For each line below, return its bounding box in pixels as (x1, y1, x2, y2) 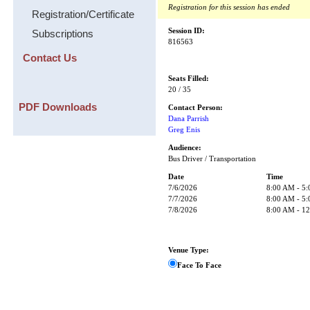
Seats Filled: (168, 75, 210, 82)
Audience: (168, 144, 202, 152)
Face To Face (177, 262, 222, 269)
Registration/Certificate (31, 8, 134, 20)
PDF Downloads (18, 101, 97, 113)
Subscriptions (31, 28, 93, 39)
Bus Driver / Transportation (168, 155, 257, 163)
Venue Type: (168, 246, 210, 254)
